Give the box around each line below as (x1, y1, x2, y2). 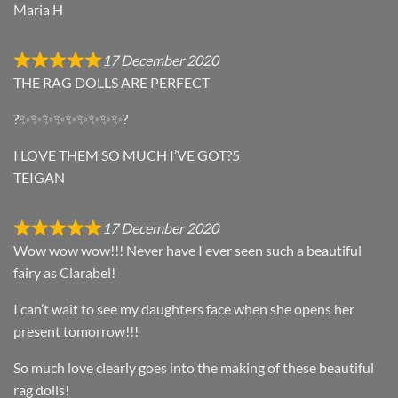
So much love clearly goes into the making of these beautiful (13, 359, 374, 377)
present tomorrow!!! (13, 322, 139, 340)
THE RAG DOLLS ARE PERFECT (13, 74, 210, 92)
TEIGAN (13, 169, 65, 187)
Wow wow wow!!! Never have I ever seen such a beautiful (13, 242, 362, 259)
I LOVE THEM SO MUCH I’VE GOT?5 (13, 147, 240, 164)
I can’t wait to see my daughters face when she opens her (13, 300, 354, 318)
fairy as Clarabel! (13, 264, 115, 282)
